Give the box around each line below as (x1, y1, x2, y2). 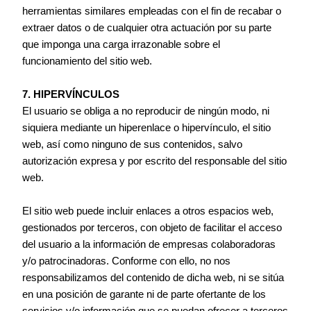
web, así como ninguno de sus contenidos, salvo (22, 139, 243, 151)
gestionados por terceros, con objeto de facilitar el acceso (22, 222, 283, 234)
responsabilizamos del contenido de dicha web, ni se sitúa (22, 272, 285, 284)
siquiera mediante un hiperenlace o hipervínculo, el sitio (22, 122, 271, 134)
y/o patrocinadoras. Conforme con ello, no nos (22, 255, 231, 267)
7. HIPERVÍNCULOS (22, 89, 120, 101)
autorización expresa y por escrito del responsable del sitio (22, 155, 287, 167)
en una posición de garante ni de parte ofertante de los (22, 289, 267, 301)
